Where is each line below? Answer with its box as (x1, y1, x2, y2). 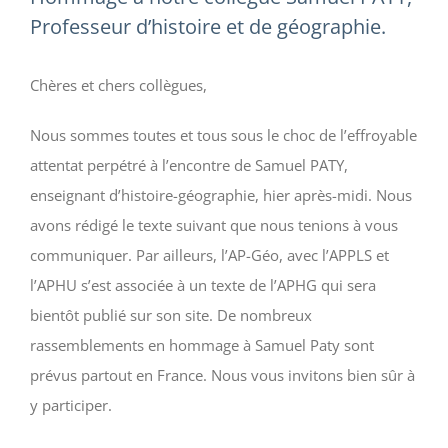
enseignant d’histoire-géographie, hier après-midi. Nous (30, 185, 412, 206)
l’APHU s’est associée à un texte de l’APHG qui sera (30, 275, 376, 296)
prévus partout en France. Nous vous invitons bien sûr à (30, 365, 415, 386)
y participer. (30, 395, 112, 416)
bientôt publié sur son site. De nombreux (30, 305, 312, 326)
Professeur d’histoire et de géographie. (30, 13, 386, 41)
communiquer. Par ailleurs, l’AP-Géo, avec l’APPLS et (30, 245, 389, 266)
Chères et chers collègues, (30, 75, 207, 96)
